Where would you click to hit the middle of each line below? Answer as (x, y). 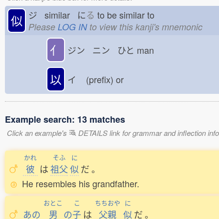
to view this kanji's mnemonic (145, 26)
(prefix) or (107, 79)
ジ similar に (57, 14)
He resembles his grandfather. (81, 183)
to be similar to (128, 14)
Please (43, 26)
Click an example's (38, 133)
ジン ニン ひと (101, 50)
